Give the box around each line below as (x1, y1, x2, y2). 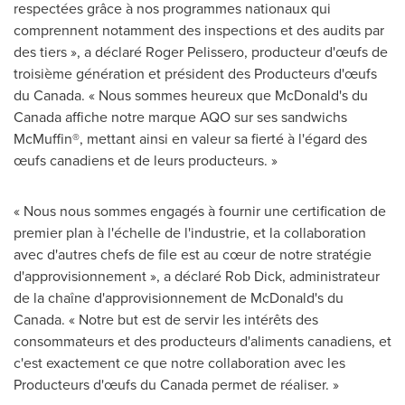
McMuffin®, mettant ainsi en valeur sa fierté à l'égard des (14, 127, 367, 148)
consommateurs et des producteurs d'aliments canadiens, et (14, 330, 391, 351)
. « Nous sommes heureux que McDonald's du (81, 84, 368, 105)
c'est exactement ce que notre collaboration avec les (14, 352, 345, 372)
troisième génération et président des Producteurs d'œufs (14, 62, 377, 83)
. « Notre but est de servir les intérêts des (61, 308, 318, 329)
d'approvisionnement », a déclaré (14, 265, 225, 286)
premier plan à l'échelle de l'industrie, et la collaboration (14, 221, 366, 242)
